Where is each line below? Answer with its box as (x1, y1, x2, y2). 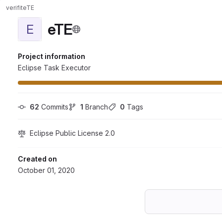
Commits (39, 103, 68, 111)
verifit (6, 3, 23, 11)
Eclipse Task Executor (18, 63, 91, 72)
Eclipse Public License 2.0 (30, 129, 115, 137)
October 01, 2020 (18, 166, 75, 174)
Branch (83, 103, 108, 111)
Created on (18, 155, 57, 163)
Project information (18, 52, 85, 60)
